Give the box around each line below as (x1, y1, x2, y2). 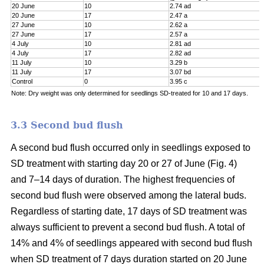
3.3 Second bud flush (11, 120, 123, 131)
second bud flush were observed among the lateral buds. (11, 190, 246, 201)
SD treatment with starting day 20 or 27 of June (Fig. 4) (11, 159, 237, 169)
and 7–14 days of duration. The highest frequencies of (11, 174, 235, 185)
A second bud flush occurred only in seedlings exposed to (11, 143, 250, 153)
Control (12, 78, 32, 85)
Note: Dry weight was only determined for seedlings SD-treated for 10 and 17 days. (11, 90, 248, 97)
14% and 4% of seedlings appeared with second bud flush (11, 238, 252, 249)
